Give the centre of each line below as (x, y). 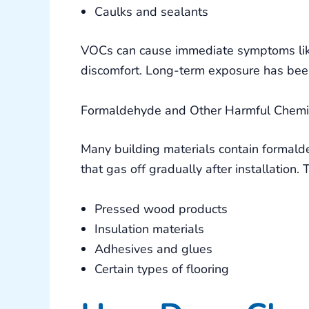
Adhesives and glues (153, 249)
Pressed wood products (161, 209)
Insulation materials (149, 229)
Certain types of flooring (162, 269)
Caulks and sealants (151, 12)
